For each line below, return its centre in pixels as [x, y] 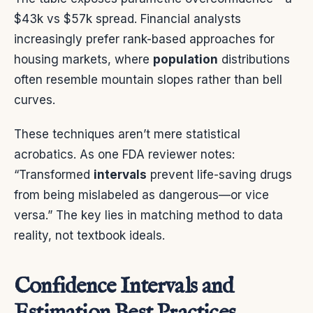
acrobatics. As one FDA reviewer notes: [124, 155]
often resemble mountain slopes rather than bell [148, 80]
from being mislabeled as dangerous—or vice [141, 195]
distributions [254, 60]
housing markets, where [83, 60]
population [185, 60]
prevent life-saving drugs [219, 175]
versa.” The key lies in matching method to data [148, 216]
